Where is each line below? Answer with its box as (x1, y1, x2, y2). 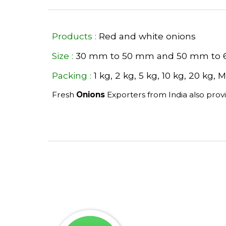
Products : (51, 31, 96, 41)
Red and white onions (96, 31, 198, 41)
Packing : (51, 70, 91, 81)
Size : (51, 50, 73, 61)
